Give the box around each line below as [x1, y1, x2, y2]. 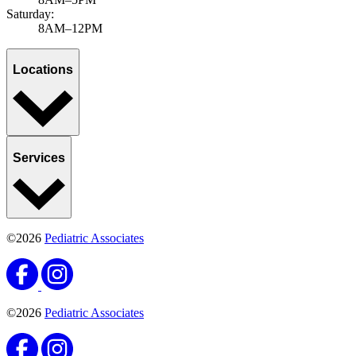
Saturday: [6, 6, 54, 21]
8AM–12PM [38, 21, 103, 35]
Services [13, 150, 65, 164]
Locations [13, 63, 73, 77]
